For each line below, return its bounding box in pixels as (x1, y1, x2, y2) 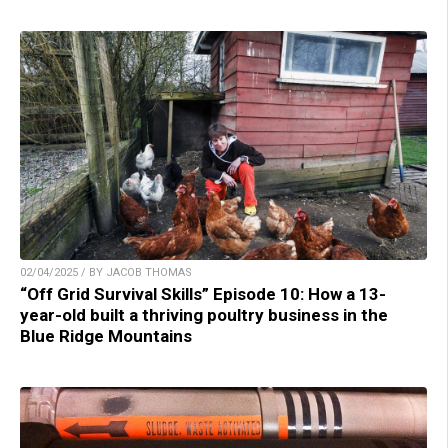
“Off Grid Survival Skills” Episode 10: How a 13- (20, 283, 386, 304)
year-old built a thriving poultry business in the (20, 304, 388, 325)
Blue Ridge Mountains (20, 325, 192, 346)
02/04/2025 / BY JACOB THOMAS (20, 265, 192, 279)
